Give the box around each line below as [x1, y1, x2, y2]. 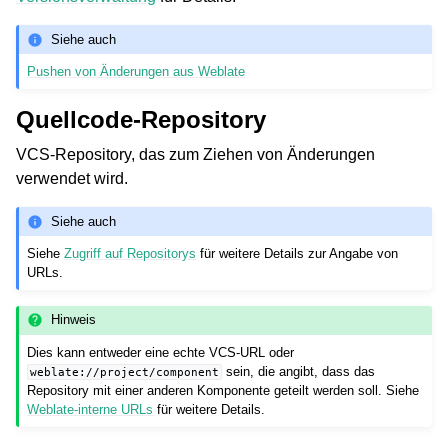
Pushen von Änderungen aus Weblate [27, 64, 246, 80]
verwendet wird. [16, 170, 128, 188]
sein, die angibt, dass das [222, 363, 376, 379]
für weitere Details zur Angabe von [196, 245, 399, 261]
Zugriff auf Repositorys [64, 245, 197, 261]
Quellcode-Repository [16, 106, 266, 134]
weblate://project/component [30, 365, 220, 378]
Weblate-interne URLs [27, 401, 154, 417]
